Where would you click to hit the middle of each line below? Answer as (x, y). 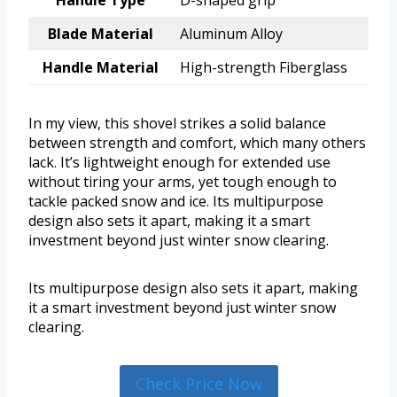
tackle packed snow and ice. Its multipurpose (176, 202)
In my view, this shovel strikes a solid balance (177, 124)
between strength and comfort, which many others (197, 143)
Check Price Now (198, 384)
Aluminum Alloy (231, 34)
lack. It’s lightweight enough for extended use (179, 163)
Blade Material (101, 34)
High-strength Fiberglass (264, 68)
